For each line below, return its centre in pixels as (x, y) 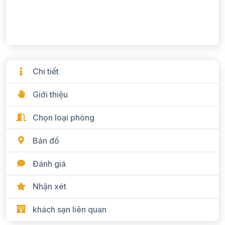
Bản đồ (46, 140)
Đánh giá (49, 163)
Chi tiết (46, 72)
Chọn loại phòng (64, 118)
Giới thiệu (50, 95)
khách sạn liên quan (70, 210)
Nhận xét (49, 187)
